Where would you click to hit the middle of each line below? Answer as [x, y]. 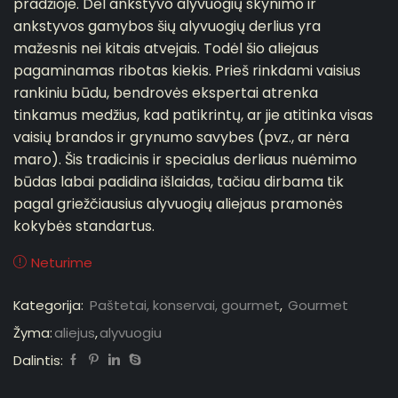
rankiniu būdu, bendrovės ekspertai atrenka [166, 92]
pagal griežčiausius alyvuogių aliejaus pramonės [178, 203]
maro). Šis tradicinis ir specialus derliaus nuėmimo [185, 159]
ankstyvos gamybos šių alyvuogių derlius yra [167, 26]
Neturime [62, 262]
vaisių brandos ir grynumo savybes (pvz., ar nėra [181, 137]
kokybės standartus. [84, 226]
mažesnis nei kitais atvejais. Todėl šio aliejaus [166, 48]
